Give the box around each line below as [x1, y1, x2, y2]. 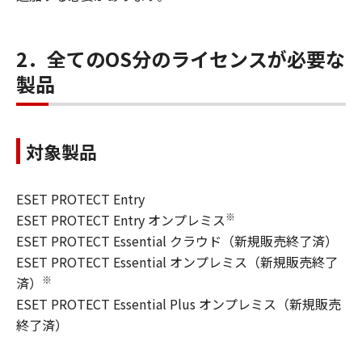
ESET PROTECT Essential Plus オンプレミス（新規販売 [16, 294, 341, 314]
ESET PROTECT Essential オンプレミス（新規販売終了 [16, 252, 338, 272]
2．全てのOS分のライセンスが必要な [16, 44, 345, 74]
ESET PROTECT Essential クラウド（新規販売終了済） [16, 231, 338, 251]
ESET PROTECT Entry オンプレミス [16, 210, 225, 230]
